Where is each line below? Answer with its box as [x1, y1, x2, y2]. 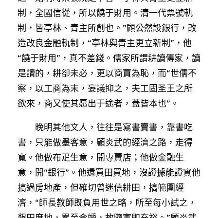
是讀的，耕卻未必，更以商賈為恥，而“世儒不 [18, 67, 197, 79]
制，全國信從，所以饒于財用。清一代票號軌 [18, 7, 193, 18]
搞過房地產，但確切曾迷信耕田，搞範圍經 [18, 182, 184, 193]
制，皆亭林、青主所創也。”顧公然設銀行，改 [18, 22, 197, 34]
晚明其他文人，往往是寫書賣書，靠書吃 [35, 121, 193, 133]
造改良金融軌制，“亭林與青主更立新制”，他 [18, 37, 192, 49]
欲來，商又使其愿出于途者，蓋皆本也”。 [18, 97, 179, 109]
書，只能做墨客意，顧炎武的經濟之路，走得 [18, 136, 193, 148]
